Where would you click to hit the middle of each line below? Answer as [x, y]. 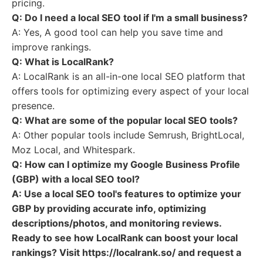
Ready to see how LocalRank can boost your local [125, 238]
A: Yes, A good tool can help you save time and [117, 32]
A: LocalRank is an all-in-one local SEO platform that [129, 76]
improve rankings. [51, 47]
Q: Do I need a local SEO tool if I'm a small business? [130, 18]
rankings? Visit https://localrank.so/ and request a [127, 252]
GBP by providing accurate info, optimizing [109, 208]
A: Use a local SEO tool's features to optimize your [127, 194]
